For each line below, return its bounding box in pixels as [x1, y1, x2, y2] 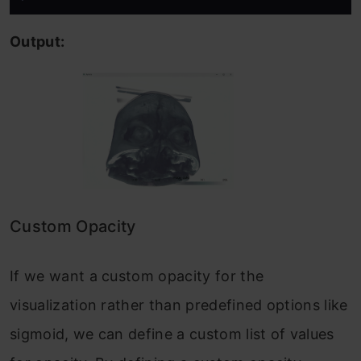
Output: [10, 32, 65, 50]
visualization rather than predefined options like [10, 296, 348, 313]
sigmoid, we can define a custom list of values [10, 325, 334, 342]
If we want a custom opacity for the [10, 267, 264, 284]
